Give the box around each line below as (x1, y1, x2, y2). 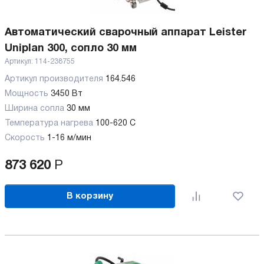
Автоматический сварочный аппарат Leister (5, 28, 246, 38)
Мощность (5, 90, 48, 98)
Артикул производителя (5, 75, 105, 83)
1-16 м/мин (47, 134, 91, 142)
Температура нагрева (5, 120, 93, 127)
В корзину (67, 192, 114, 200)
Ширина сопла (5, 105, 64, 113)
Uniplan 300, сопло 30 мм (5, 44, 137, 54)
